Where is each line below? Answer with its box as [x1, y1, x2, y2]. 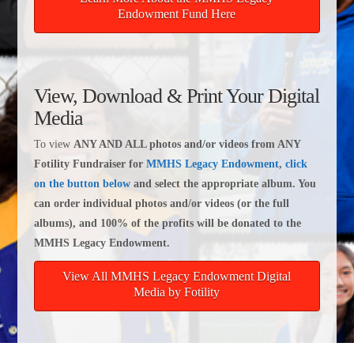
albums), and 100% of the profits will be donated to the [33, 217, 301, 229]
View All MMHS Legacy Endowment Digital [62, 269, 292, 283]
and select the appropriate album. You [130, 177, 316, 190]
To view [33, 137, 73, 150]
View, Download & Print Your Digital [33, 85, 319, 108]
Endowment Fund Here [118, 7, 236, 21]
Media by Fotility [134, 284, 220, 299]
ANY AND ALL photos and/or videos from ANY [73, 137, 300, 150]
